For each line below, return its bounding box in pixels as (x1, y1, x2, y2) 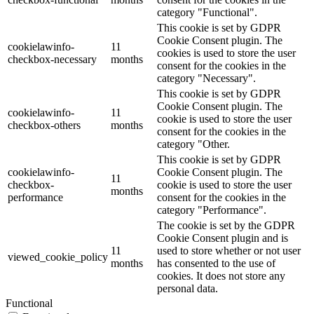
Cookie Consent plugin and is (157, 232, 288, 245)
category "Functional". (157, 6, 257, 19)
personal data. (157, 282, 218, 295)
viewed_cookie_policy (8, 251, 108, 264)
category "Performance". (157, 204, 266, 217)
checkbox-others (8, 119, 81, 132)
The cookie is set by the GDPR (157, 219, 295, 232)
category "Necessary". (157, 72, 256, 85)
